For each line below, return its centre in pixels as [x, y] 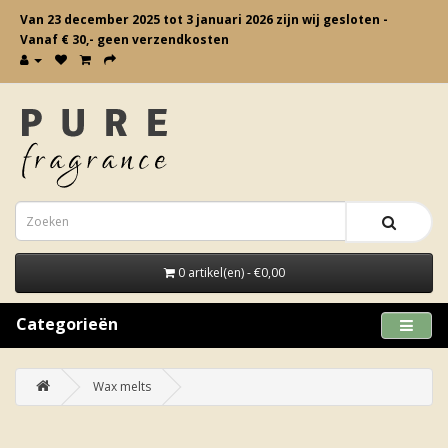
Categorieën [67, 324]
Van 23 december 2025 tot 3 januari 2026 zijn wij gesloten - [204, 19]
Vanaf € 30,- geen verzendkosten [124, 39]
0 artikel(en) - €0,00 [231, 272]
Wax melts [122, 386]
